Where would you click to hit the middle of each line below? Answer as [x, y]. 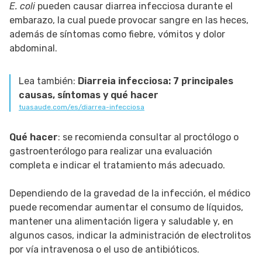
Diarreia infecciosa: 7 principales [156, 81]
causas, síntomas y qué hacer [89, 95]
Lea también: [48, 81]
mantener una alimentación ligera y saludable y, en [121, 222]
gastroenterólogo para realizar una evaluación [111, 151]
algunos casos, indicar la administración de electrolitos [130, 236]
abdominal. [33, 49]
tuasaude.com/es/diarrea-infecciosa [82, 107]
